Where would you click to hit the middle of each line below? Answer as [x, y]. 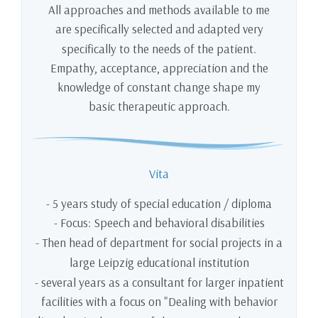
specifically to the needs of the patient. [159, 48]
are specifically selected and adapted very [159, 29]
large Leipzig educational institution [159, 262]
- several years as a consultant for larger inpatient [159, 282]
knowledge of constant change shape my [159, 87]
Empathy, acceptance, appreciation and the [159, 68]
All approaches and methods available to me [159, 10]
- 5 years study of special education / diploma [159, 203]
